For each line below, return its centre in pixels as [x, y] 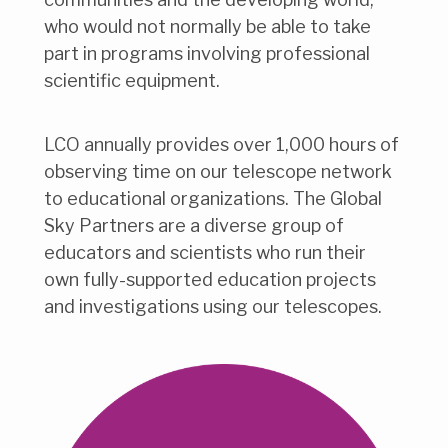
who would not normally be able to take [207, 26]
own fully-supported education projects [210, 280]
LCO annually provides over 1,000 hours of [221, 145]
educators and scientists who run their [205, 253]
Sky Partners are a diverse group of [194, 226]
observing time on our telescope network [218, 172]
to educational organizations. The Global [213, 199]
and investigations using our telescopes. [213, 307]
